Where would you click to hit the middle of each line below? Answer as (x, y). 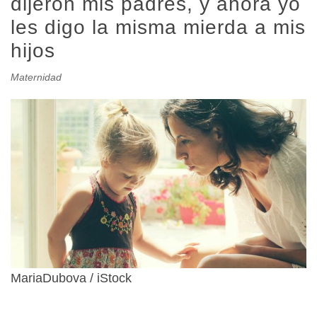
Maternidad (36, 77)
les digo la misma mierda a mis (158, 27)
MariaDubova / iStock (71, 278)
